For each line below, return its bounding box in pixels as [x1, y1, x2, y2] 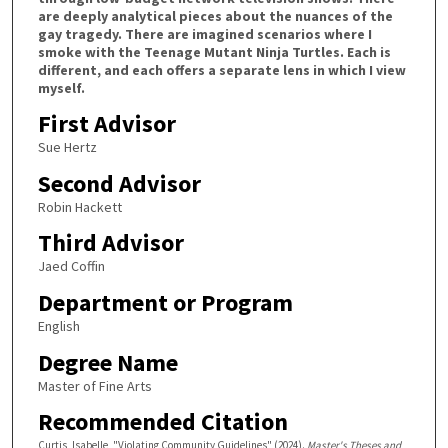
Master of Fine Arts [37, 376, 152, 395]
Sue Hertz [37, 138, 97, 157]
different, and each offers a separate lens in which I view [37, 60, 406, 79]
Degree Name [37, 346, 178, 378]
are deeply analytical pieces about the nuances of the [37, 6, 393, 25]
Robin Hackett [37, 197, 122, 216]
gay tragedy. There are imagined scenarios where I [37, 24, 372, 43]
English [37, 317, 80, 336]
